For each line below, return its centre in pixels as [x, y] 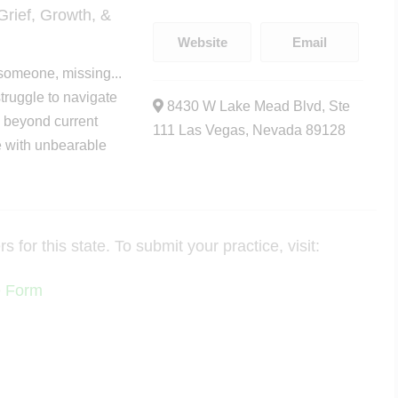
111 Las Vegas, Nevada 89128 [250, 130]
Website [202, 42]
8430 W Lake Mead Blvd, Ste [257, 106]
